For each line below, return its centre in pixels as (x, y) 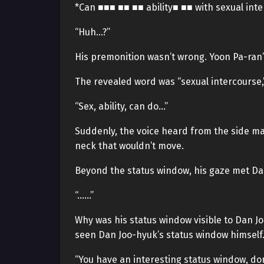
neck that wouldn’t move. (129, 146)
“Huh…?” (93, 32)
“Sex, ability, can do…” (121, 106)
